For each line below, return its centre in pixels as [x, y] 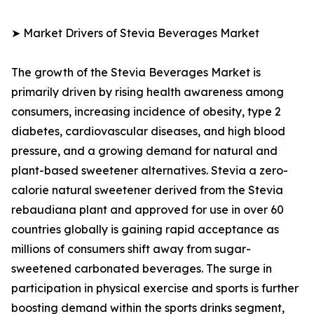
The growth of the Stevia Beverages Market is [136, 73]
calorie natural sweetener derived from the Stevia [147, 190]
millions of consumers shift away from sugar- [131, 249]
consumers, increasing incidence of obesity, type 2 [146, 112]
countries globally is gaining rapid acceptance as [145, 230]
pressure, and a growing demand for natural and [144, 151]
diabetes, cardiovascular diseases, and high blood [148, 131]
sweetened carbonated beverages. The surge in [142, 269]
